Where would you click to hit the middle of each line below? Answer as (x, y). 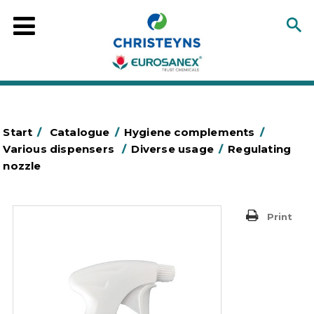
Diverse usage (173, 149)
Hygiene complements (189, 132)
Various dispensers (60, 149)
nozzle (22, 166)
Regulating (260, 149)
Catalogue (80, 132)
